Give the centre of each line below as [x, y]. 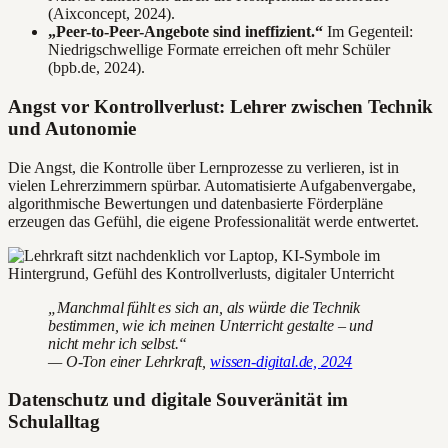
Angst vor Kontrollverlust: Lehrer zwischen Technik [220, 106]
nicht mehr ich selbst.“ [118, 343]
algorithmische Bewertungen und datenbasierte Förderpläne [195, 203]
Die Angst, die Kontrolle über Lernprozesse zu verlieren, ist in [203, 167]
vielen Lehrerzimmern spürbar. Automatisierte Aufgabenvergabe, [212, 185]
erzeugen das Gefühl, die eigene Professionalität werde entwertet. [213, 221]
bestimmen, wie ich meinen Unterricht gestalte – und [210, 325]
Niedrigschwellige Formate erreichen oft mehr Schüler [219, 50]
